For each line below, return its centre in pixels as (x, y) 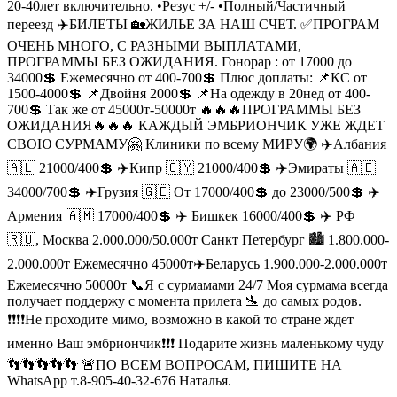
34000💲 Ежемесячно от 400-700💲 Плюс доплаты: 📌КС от (187, 77)
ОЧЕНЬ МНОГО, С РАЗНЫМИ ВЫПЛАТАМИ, (154, 45)
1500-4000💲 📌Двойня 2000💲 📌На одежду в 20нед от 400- (189, 93)
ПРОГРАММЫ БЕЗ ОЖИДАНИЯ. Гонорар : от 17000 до (179, 61)
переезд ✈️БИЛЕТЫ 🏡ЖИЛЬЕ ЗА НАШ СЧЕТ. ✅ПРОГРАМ (193, 24)
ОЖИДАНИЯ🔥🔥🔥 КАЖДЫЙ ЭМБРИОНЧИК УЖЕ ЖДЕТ (196, 125)
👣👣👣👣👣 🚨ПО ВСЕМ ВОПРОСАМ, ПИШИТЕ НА (175, 364)
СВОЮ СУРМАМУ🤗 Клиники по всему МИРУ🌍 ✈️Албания (197, 144)
